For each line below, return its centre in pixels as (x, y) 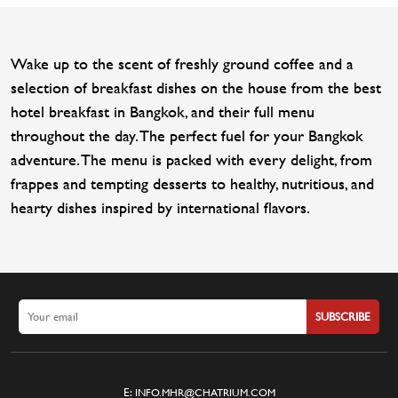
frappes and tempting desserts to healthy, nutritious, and (192, 183)
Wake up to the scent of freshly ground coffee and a (182, 63)
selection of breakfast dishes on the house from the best (196, 87)
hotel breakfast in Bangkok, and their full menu (163, 111)
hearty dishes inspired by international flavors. (160, 207)
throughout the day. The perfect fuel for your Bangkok (187, 135)
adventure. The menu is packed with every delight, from (191, 159)
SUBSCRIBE (343, 316)
